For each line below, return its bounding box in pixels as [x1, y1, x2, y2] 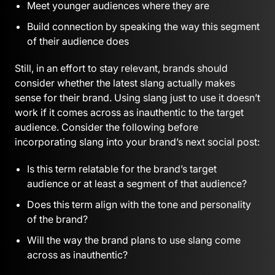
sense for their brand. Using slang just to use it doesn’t [15, 91, 260, 104]
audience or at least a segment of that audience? [27, 177, 247, 190]
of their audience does [27, 34, 129, 47]
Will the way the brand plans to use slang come [27, 233, 241, 246]
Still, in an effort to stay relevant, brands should [15, 61, 228, 74]
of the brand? [27, 212, 88, 225]
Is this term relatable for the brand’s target [27, 162, 217, 175]
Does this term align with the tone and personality [27, 198, 251, 211]
